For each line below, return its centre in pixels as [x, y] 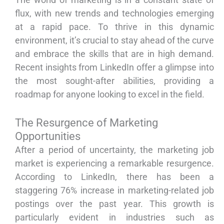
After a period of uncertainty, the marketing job [114, 150]
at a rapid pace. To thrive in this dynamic [114, 27]
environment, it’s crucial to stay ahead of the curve [114, 40]
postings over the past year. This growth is [114, 204]
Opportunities [48, 136]
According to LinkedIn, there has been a [114, 177]
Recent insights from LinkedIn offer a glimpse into [114, 67]
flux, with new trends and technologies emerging [114, 13]
